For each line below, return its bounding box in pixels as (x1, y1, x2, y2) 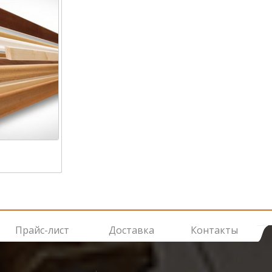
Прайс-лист (15, 223, 69, 237)
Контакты (191, 223, 238, 237)
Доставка (108, 223, 154, 237)
